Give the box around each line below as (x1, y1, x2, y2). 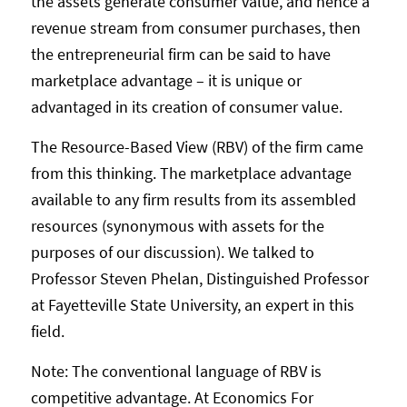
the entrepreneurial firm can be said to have (30, 43, 331, 65)
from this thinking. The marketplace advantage (30, 162, 352, 184)
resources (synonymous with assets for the (30, 214, 324, 236)
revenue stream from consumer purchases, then (30, 16, 361, 38)
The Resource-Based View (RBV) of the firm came (30, 135, 363, 157)
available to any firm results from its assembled (30, 188, 356, 210)
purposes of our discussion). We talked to (30, 241, 314, 263)
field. (30, 320, 65, 342)
